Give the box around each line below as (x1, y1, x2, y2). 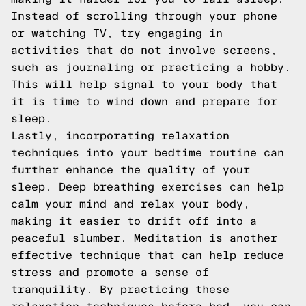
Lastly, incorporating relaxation (11, 130, 229, 141)
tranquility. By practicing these (11, 283, 229, 295)
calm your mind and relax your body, (11, 198, 250, 210)
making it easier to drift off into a (11, 215, 257, 227)
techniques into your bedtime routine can (11, 147, 284, 158)
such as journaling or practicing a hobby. (11, 61, 291, 73)
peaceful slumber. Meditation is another (11, 232, 277, 244)
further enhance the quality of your (11, 164, 250, 176)
